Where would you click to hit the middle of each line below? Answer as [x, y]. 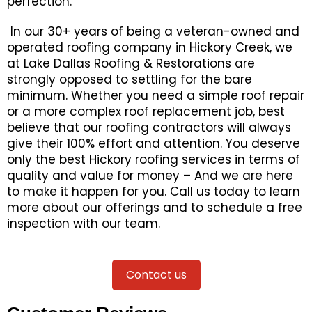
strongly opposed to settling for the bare [130, 79]
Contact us [156, 275]
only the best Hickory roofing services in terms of [154, 159]
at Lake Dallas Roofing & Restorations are [131, 63]
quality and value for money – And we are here [150, 175]
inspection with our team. [84, 224]
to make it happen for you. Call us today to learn [154, 192]
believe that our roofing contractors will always [149, 127]
